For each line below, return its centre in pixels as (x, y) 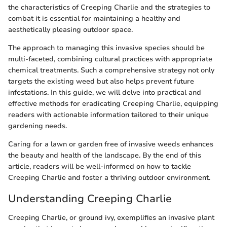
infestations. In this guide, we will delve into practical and (105, 92)
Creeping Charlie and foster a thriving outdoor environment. (109, 177)
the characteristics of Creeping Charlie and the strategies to (109, 7)
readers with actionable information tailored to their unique (108, 115)
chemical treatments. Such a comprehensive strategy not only (111, 70)
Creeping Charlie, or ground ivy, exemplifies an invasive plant (111, 218)
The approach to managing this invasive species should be (106, 48)
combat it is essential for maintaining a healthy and (94, 18)
